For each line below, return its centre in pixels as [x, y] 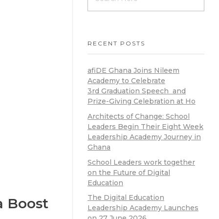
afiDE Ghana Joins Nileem [133, 70]
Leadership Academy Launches [143, 208]
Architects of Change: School [139, 116]
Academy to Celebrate [126, 80]
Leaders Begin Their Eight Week [145, 126]
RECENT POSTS [116, 43]
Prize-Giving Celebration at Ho [142, 101]
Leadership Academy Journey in [144, 137]
